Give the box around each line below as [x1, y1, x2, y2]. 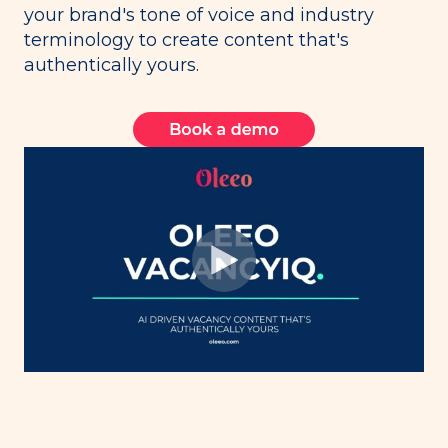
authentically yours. [24, 54, 199, 77]
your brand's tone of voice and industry [24, 4, 374, 27]
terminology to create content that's [24, 29, 349, 52]
